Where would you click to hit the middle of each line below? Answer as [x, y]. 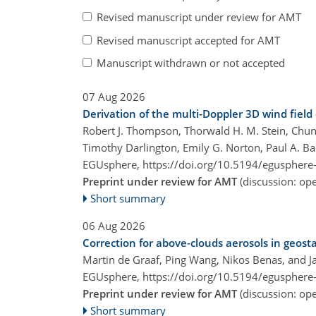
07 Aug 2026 [114, 96]
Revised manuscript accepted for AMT [188, 40]
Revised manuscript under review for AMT [199, 17]
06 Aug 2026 [114, 225]
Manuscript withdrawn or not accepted [191, 63]
